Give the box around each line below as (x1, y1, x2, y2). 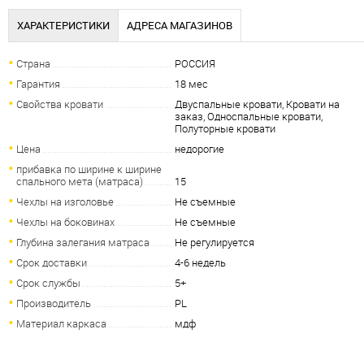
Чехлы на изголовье (16, 196, 114, 208)
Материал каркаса (16, 318, 106, 330)
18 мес (175, 78, 208, 90)
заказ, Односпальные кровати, (175, 110, 323, 123)
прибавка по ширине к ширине (16, 163, 162, 175)
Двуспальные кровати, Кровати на (175, 98, 340, 110)
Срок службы (16, 277, 80, 289)
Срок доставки (16, 257, 87, 269)
